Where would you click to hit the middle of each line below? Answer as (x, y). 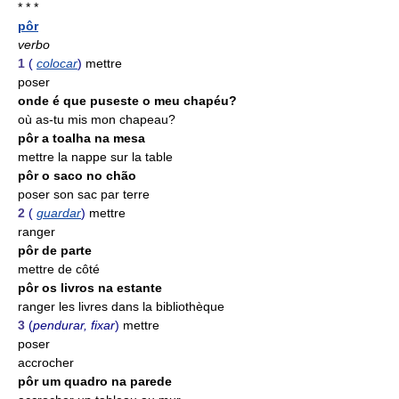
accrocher (46, 362)
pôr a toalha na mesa (81, 138)
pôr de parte (55, 250)
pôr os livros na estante (90, 288)
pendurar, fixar (74, 325)
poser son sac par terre (84, 194)
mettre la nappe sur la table (95, 157)
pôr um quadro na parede (95, 381)
